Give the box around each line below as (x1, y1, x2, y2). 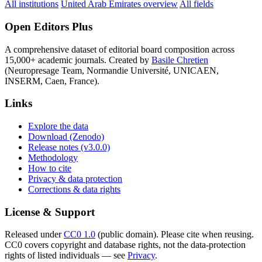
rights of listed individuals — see (5, 250, 127, 261)
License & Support (5, 205, 95, 218)
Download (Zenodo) (28, 132, 104, 142)
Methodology (28, 153, 78, 163)
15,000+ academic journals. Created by (5, 54, 151, 65)
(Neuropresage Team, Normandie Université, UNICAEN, (5, 65, 219, 75)
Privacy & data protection (28, 174, 122, 184)
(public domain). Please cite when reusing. (95, 229, 254, 240)
